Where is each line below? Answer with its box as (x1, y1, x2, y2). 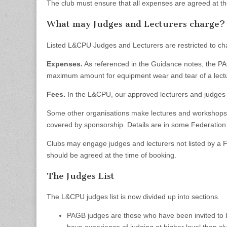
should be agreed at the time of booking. (47, 150, 176, 159)
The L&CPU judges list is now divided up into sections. (47, 193, 220, 201)
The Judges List (47, 170, 115, 181)
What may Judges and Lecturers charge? (47, 19, 225, 29)
